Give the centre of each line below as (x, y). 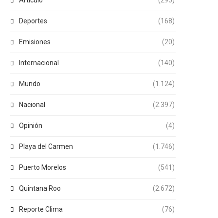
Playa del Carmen (46, 146)
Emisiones (35, 42)
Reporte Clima (41, 209)
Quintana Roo (40, 188)
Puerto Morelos (43, 167)
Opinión (31, 126)
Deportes (33, 21)
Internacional (39, 63)
